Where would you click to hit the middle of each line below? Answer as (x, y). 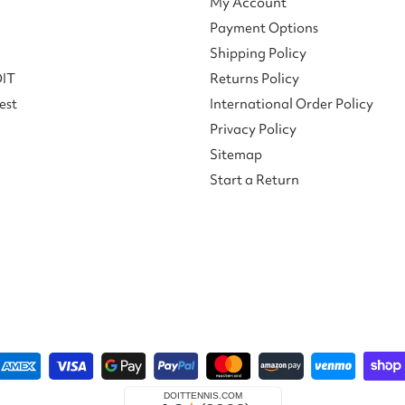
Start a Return (254, 179)
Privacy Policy (253, 129)
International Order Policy (292, 104)
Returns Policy (254, 78)
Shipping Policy (258, 53)
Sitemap (236, 154)
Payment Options (264, 28)
